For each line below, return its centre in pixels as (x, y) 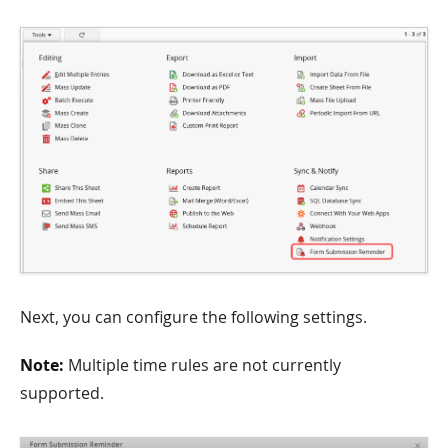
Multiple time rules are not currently (202, 364)
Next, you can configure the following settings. (193, 316)
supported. (62, 392)
